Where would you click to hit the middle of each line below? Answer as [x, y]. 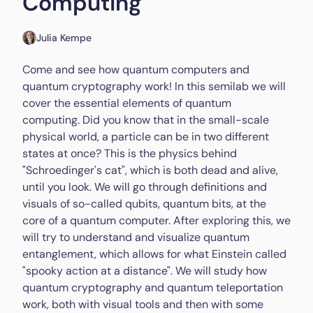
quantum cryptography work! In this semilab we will [154, 86]
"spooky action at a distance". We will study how [145, 271]
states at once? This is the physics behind [130, 153]
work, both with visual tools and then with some [143, 304]
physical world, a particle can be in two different [146, 137]
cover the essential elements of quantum [127, 103]
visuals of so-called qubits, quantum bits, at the [144, 204]
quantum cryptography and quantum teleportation [153, 287]
